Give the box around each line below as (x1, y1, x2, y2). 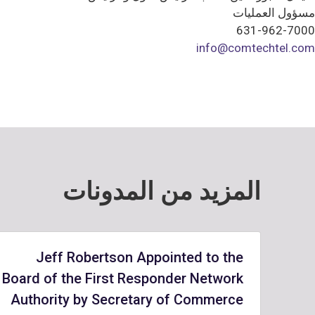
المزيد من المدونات (63, 177, 261, 206)
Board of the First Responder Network (2, 270, 243, 287)
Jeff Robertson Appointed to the (36, 249, 243, 266)
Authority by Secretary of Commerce (11, 291, 243, 308)
